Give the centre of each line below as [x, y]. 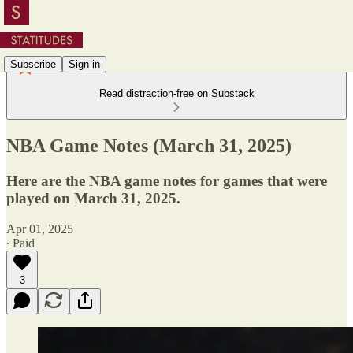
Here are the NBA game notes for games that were [167, 180]
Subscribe [33, 64]
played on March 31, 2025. [93, 198]
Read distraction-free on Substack [176, 93]
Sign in [84, 64]
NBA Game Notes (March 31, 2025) [149, 145]
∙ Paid [20, 243]
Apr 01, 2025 [40, 229]
